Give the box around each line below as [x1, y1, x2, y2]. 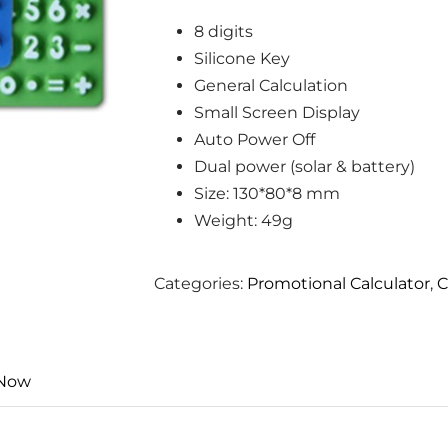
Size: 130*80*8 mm [194, 184, 340, 203]
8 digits [194, 22, 253, 41]
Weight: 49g [194, 211, 293, 230]
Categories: [154, 274, 247, 293]
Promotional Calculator [247, 274, 430, 293]
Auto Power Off [194, 130, 315, 149]
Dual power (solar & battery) [194, 157, 415, 176]
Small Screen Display [194, 103, 360, 122]
